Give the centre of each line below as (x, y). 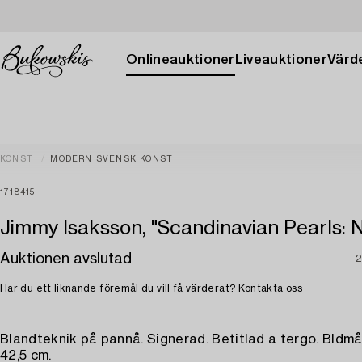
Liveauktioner (281, 60)
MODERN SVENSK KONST (112, 159)
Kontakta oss (270, 288)
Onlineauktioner (181, 60)
